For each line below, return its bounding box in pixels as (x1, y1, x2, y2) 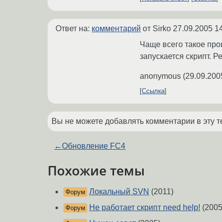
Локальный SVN (89, 187, 149, 196)
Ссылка (142, 87, 165, 95)
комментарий (92, 24, 141, 33)
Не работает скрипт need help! (89, 203, 200, 212)
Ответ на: (55, 24, 92, 33)
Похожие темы (48, 162, 145, 179)
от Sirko (141, 24, 173, 33)
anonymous (140, 72, 181, 81)
